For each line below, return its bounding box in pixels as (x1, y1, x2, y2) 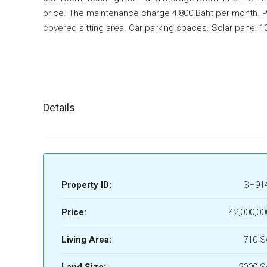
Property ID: (61, 179, 111, 190)
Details (43, 101, 75, 114)
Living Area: (61, 234, 111, 245)
